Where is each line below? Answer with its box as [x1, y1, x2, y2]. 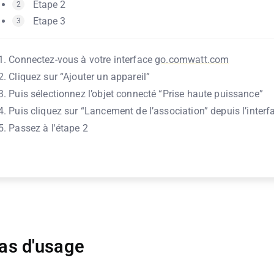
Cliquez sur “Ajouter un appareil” [9, 70, 150, 83]
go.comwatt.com [155, 53, 229, 65]
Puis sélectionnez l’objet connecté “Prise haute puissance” [9, 87, 263, 100]
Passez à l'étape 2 [9, 122, 88, 134]
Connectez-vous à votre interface [9, 53, 155, 65]
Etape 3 [33, 15, 66, 27]
